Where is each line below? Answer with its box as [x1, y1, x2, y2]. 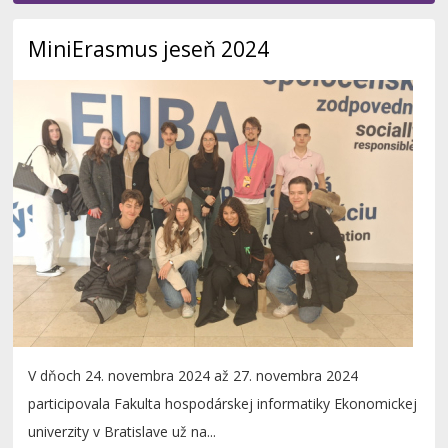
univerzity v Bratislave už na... [28, 422, 217, 442]
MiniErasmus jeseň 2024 [28, 35, 270, 64]
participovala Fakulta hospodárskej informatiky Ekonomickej [28, 394, 418, 414]
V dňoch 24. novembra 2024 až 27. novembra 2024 [28, 366, 359, 386]
